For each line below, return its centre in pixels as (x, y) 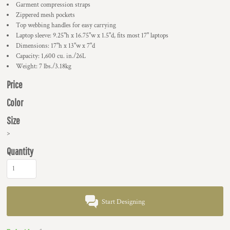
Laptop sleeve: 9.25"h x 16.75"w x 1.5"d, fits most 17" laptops (92, 36)
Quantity (20, 151)
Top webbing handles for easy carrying (66, 25)
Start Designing (123, 202)
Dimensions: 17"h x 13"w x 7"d (55, 46)
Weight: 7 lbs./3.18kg (44, 66)
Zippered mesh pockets (45, 15)
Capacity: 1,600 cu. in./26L (51, 56)
